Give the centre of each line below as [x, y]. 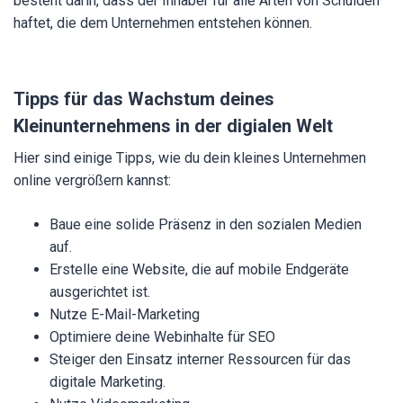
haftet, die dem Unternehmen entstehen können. [163, 23]
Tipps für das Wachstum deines [144, 99]
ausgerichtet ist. [100, 292]
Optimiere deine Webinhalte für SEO [162, 337]
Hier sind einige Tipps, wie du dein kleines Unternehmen [190, 158]
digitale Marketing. [107, 382]
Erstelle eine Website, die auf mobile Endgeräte [199, 269]
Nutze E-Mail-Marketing [125, 314]
